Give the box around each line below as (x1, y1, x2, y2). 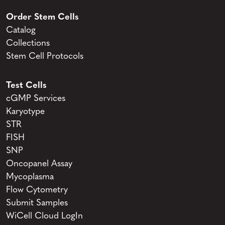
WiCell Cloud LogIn (6, 212, 83, 221)
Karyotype (6, 107, 45, 117)
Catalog (6, 26, 36, 35)
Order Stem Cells (6, 13, 79, 22)
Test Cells (6, 81, 47, 90)
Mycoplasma (6, 173, 54, 182)
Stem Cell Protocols (6, 52, 83, 61)
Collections (6, 39, 50, 48)
